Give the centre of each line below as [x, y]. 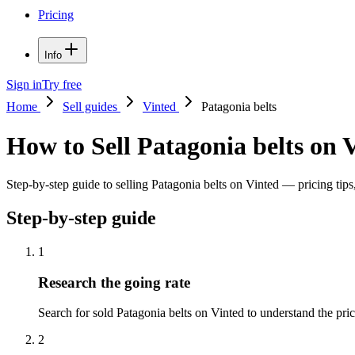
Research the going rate [114, 282]
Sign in [24, 85]
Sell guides [92, 107]
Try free [62, 85]
